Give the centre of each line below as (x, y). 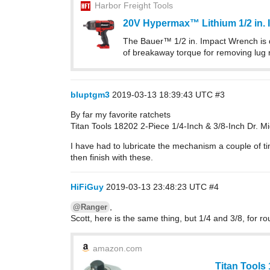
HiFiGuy (87, 187)
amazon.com (118, 248)
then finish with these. (112, 157)
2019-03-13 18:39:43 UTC (164, 95)
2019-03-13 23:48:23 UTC (158, 187)
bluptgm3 (90, 95)
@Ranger (90, 207)
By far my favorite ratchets (121, 115)
